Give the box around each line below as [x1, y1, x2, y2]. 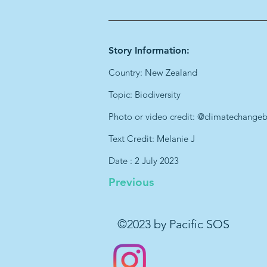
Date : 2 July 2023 [108, 155, 179, 166]
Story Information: [108, 45, 190, 56]
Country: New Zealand [108, 67, 197, 78]
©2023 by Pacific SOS [117, 217, 229, 231]
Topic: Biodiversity [108, 89, 181, 100]
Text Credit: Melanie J [108, 133, 195, 144]
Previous [108, 175, 154, 189]
